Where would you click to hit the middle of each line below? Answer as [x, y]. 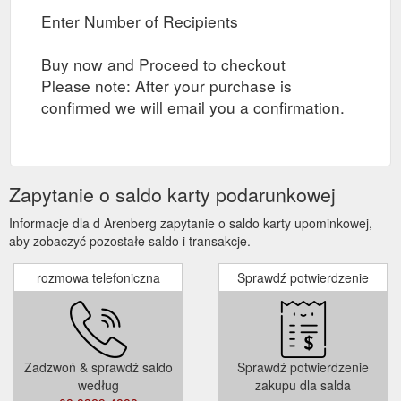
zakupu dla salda [303, 384]
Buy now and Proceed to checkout [163, 64]
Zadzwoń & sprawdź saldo [98, 367]
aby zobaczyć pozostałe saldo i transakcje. [130, 240]
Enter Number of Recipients [140, 21]
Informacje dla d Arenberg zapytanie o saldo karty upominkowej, [191, 222]
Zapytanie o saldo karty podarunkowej [172, 194]
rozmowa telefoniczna [98, 277]
